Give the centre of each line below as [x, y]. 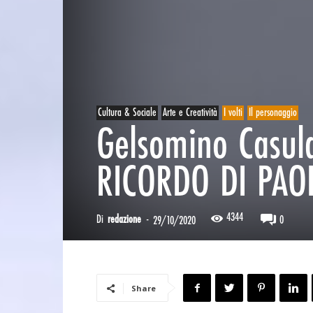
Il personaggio [273, 113]
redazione [124, 220]
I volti [233, 113]
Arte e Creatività [190, 113]
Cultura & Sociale [127, 113]
